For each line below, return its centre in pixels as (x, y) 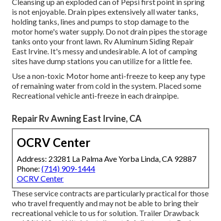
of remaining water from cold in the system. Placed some (107, 85)
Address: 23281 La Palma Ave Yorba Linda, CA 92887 (107, 158)
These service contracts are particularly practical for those (110, 193)
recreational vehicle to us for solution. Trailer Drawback (106, 213)
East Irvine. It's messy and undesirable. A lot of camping (105, 51)
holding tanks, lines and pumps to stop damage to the (100, 21)
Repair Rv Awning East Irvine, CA (77, 118)
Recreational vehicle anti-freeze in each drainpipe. (95, 95)
